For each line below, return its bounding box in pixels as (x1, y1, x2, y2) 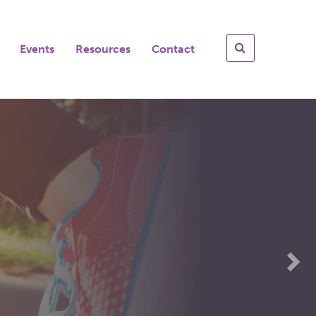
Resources (75, 42, 130, 56)
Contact (152, 42, 195, 56)
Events (20, 42, 54, 56)
